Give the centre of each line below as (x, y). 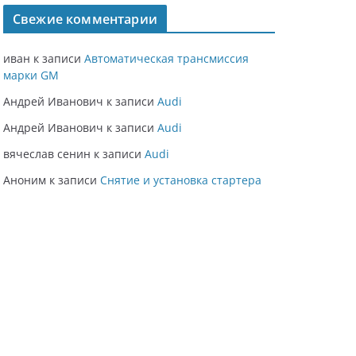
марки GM (31, 75)
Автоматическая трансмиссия (166, 59)
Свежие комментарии (85, 19)
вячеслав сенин (47, 154)
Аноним (25, 180)
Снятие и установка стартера (181, 180)
